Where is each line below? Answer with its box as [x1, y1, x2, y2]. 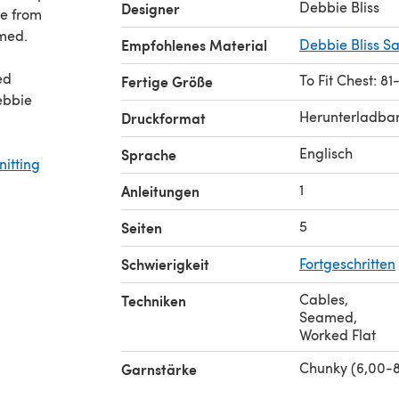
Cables [299, 289, 345, 308]
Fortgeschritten [299, 253, 395, 273]
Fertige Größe [121, 70, 213, 92]
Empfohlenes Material [121, 34, 267, 55]
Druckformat [121, 107, 206, 128]
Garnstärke [121, 358, 197, 379]
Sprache [121, 143, 176, 165]
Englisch [299, 142, 353, 162]
